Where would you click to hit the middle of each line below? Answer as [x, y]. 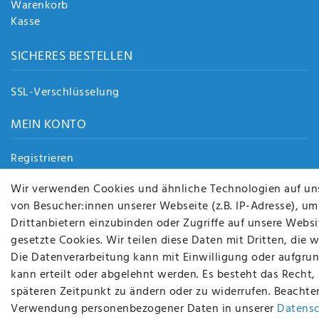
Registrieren [42, 158]
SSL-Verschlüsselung [65, 93]
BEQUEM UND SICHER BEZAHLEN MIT [118, 250]
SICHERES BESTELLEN [72, 57]
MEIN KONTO [48, 125]
